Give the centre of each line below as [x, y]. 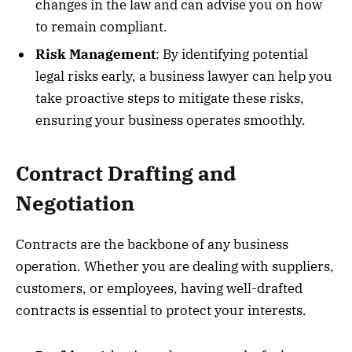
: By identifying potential [232, 55]
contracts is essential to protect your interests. [161, 310]
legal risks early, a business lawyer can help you [184, 77]
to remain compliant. [101, 26]
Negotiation [75, 203]
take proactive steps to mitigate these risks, [170, 99]
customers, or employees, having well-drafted [159, 288]
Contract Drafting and [126, 173]
